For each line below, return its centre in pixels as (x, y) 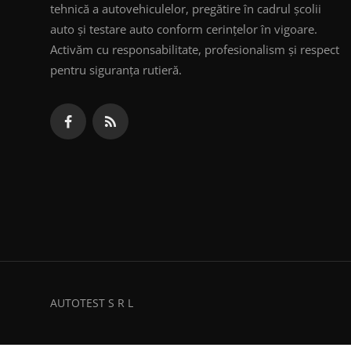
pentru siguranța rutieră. (116, 70)
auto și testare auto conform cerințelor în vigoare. (184, 29)
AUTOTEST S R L (92, 303)
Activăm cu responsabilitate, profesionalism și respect (195, 50)
